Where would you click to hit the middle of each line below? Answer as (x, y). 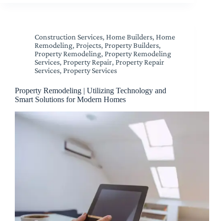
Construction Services (69, 37)
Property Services (90, 70)
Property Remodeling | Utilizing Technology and (91, 90)
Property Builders (132, 45)
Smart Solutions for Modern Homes (70, 99)
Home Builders (129, 37)
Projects (89, 45)
